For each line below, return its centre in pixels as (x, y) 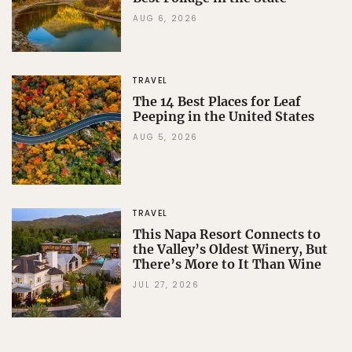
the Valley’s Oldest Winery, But (231, 249)
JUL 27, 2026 (166, 285)
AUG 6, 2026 (165, 19)
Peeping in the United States (224, 116)
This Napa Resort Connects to (227, 235)
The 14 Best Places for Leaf (217, 101)
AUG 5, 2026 (165, 137)
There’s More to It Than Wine (227, 264)
